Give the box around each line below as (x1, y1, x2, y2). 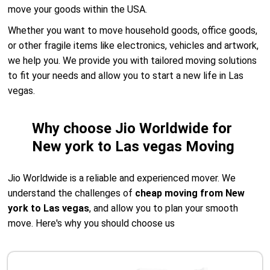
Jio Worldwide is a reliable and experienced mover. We (8, 172, 236, 184)
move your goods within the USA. (8, 4, 148, 15)
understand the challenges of (8, 187, 136, 199)
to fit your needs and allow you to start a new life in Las (8, 70, 244, 81)
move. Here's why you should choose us (8, 218, 175, 229)
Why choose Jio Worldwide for (32, 120, 233, 137)
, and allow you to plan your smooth (89, 202, 239, 214)
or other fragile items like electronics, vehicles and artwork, (8, 40, 259, 51)
